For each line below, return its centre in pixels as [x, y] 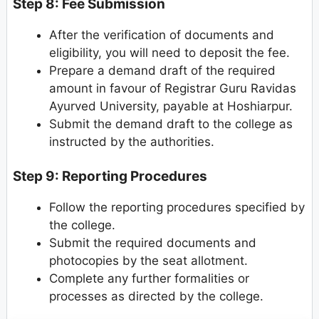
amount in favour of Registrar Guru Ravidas [173, 88]
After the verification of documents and [162, 35]
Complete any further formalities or [149, 279]
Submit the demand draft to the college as [171, 124]
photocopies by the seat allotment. [148, 261]
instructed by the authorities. [132, 141]
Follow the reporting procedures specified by [177, 208]
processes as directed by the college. [156, 297]
